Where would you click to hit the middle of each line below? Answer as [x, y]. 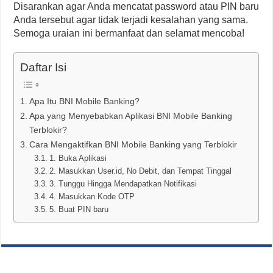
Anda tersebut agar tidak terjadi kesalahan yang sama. [131, 19]
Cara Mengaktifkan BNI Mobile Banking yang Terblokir [133, 144]
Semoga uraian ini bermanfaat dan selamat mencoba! [129, 33]
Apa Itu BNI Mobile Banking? [85, 101]
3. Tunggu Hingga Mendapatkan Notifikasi [124, 183]
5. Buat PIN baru [79, 209]
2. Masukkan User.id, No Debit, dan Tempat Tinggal [140, 171]
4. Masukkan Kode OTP [92, 196]
